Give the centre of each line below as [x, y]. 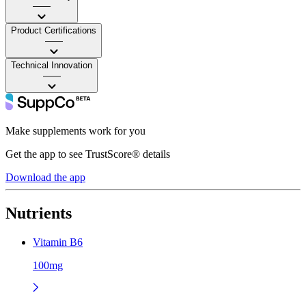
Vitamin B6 [58, 242]
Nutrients [39, 213]
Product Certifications [54, 30]
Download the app [45, 177]
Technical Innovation [52, 65]
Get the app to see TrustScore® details [88, 154]
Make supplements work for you [75, 130]
